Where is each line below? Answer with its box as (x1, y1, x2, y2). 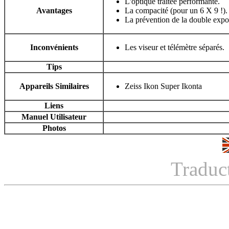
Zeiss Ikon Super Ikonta (125, 82, 202, 91)
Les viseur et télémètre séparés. (125, 43, 224, 52)
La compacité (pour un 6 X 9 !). (125, 6, 227, 15)
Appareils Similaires (19, 82, 89, 91)
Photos (42, 124, 66, 133)
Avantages (36, 6, 72, 15)
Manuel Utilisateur (21, 112, 86, 122)
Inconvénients (30, 43, 78, 52)
